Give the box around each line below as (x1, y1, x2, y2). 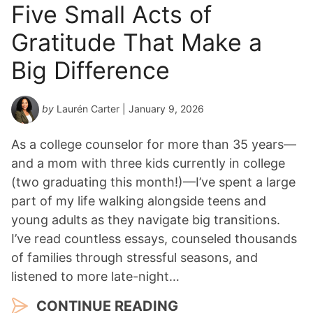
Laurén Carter (57, 103, 119, 115)
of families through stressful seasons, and (11, 250, 258, 265)
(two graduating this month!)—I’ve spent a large (11, 175, 296, 190)
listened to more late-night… (11, 269, 180, 284)
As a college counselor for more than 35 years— (11, 137, 296, 152)
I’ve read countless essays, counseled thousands (11, 231, 297, 247)
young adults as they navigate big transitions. (11, 212, 280, 228)
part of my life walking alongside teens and (11, 194, 266, 209)
